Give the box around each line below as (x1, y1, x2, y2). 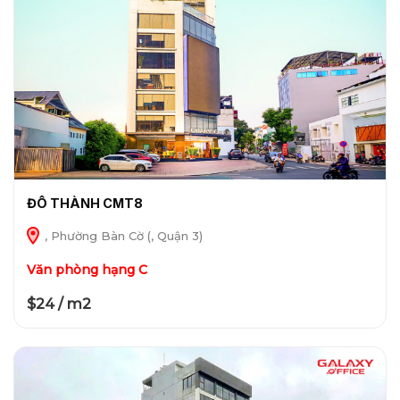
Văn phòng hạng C (26, 261, 147, 278)
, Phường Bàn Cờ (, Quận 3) (40, 229, 203, 244)
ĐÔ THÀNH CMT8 (26, 196, 143, 212)
